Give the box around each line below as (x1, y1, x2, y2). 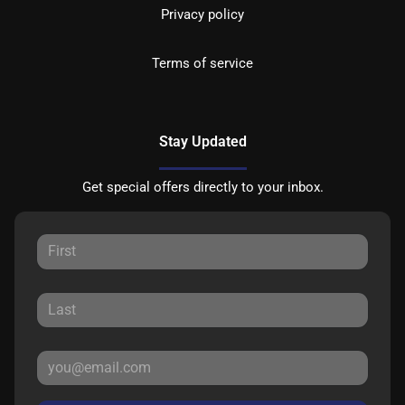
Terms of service (152, 55, 253, 72)
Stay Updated (158, 133, 247, 151)
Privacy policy (161, 6, 244, 24)
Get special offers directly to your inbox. (81, 179, 324, 196)
